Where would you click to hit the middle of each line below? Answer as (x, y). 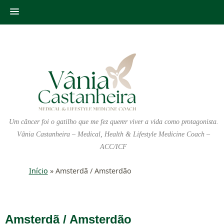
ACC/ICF (114, 147)
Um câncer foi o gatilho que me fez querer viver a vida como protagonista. (113, 122)
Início (38, 171)
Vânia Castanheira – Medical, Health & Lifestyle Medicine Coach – (114, 134)
